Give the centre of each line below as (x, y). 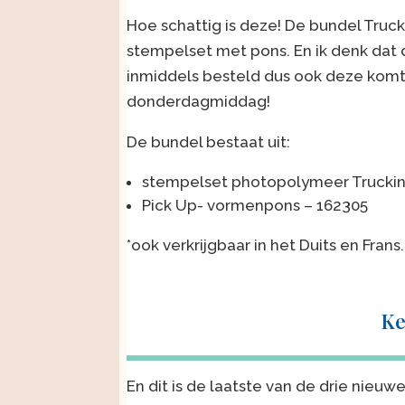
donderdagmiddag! (198, 101)
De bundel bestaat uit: (208, 141)
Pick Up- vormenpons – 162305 (255, 205)
